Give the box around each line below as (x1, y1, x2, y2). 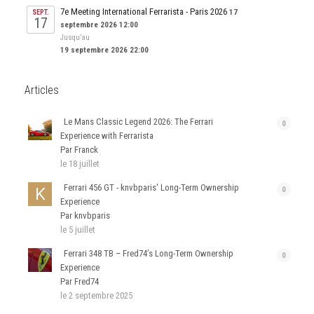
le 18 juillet (60, 158, 100, 169)
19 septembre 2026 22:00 (60, 45, 149, 55)
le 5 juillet (60, 224, 95, 235)
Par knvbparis (60, 210, 110, 221)
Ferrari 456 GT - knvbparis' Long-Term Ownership (64, 182, 239, 193)
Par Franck (60, 144, 98, 155)
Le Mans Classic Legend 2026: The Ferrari (64, 116, 213, 127)
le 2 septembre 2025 (60, 289, 132, 301)
